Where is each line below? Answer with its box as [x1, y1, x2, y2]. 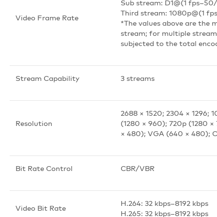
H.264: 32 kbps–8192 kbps [121, 198, 208, 208]
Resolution [15, 118, 52, 128]
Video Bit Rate [15, 203, 66, 213]
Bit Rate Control [15, 163, 73, 173]
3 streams [121, 73, 155, 83]
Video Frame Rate [15, 13, 78, 22]
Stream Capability [15, 73, 79, 83]
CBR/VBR [121, 163, 155, 173]
